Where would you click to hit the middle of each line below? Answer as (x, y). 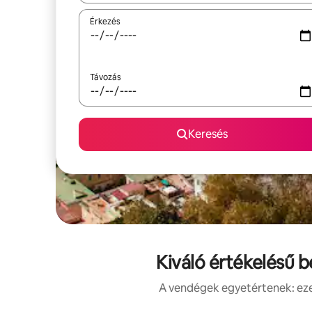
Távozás (106, 77)
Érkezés (105, 22)
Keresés (208, 134)
